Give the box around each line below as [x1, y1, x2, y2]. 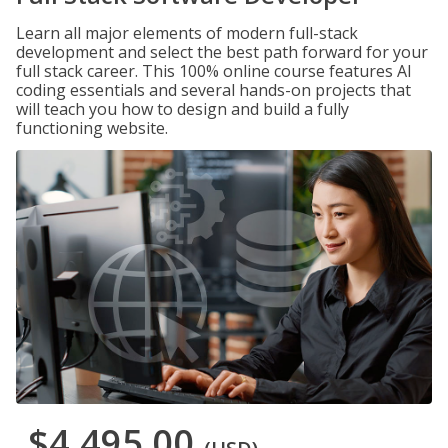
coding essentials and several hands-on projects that [16, 79, 411, 101]
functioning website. [16, 117, 168, 139]
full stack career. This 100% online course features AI [16, 60, 412, 82]
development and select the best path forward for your [16, 41, 428, 63]
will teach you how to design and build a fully [16, 98, 349, 120]
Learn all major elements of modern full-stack [16, 22, 358, 44]
